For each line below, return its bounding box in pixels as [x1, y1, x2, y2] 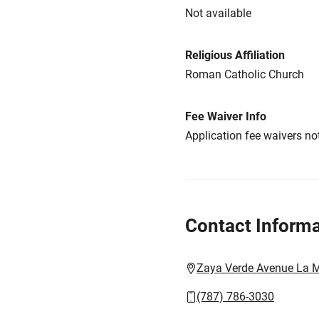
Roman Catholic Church [185, 68, 304, 81]
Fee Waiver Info [185, 110, 266, 123]
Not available [185, 6, 251, 20]
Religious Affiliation [185, 48, 285, 62]
